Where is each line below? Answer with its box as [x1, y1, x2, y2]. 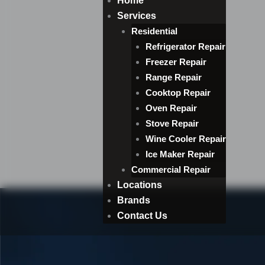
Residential [131, 26, 177, 36]
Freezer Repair [146, 57, 206, 67]
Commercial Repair [131, 164, 211, 174]
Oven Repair [146, 103, 197, 113]
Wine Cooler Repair [146, 134, 226, 144]
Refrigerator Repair [146, 41, 225, 51]
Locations [117, 180, 162, 190]
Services [117, 11, 156, 21]
